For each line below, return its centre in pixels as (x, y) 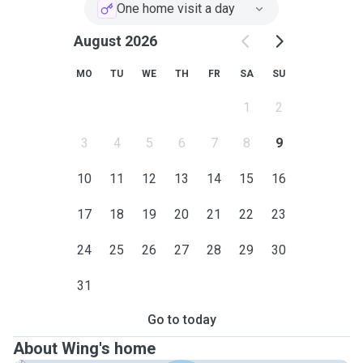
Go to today (181, 320)
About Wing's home (84, 348)
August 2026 (115, 41)
